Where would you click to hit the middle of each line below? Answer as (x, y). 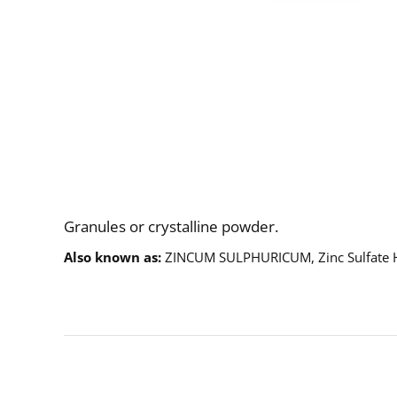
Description (241, 164)
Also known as (111, 257)
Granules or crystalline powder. (171, 226)
